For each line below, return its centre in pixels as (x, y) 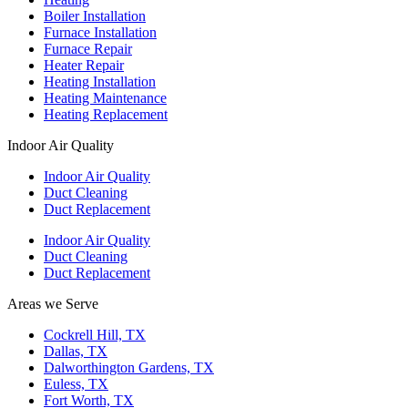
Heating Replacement (106, 114)
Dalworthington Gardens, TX (129, 367)
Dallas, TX (76, 351)
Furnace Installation (100, 32)
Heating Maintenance (105, 97)
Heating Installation (100, 81)
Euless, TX (76, 383)
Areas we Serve (53, 303)
